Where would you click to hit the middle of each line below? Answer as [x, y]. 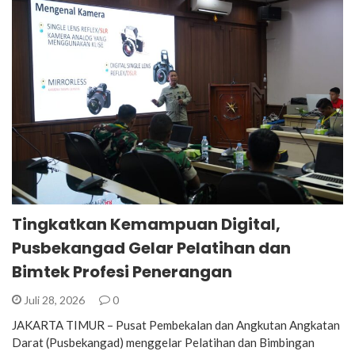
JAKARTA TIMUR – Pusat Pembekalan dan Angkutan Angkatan [176, 324]
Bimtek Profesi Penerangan [122, 271]
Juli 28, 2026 [54, 300]
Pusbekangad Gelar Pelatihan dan [151, 248]
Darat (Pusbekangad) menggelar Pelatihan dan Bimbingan [163, 342]
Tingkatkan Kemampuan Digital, [146, 224]
